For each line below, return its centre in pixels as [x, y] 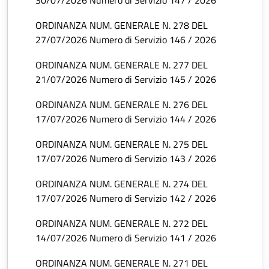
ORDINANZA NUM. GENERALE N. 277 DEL [122, 65]
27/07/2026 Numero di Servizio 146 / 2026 [126, 40]
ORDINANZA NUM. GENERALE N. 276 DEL [122, 105]
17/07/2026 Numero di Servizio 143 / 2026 [126, 159]
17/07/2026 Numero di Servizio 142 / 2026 [126, 198]
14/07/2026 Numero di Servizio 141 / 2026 [126, 238]
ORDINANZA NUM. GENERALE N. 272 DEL [122, 224]
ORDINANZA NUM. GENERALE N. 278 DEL [122, 26]
